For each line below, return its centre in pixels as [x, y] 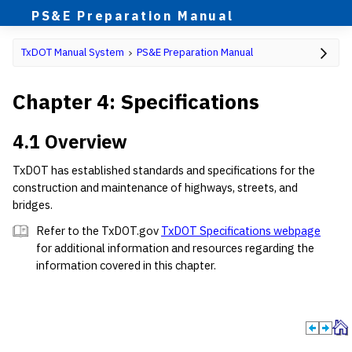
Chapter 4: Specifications [136, 102]
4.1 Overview [70, 142]
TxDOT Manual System [73, 52]
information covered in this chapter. [126, 266]
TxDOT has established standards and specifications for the [164, 170]
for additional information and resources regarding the [175, 248]
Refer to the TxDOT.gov [99, 231]
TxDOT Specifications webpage [241, 231]
